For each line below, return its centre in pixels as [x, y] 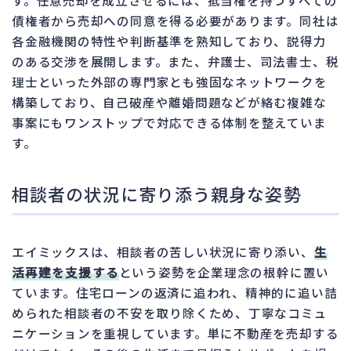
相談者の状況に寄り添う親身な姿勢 [157, 193]
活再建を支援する [65, 271]
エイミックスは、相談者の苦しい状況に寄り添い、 [163, 251]
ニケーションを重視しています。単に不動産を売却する [175, 333]
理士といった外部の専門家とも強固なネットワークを [170, 81]
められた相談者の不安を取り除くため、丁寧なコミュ [170, 312]
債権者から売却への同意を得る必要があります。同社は [175, 20]
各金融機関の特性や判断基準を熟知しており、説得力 [169, 40]
